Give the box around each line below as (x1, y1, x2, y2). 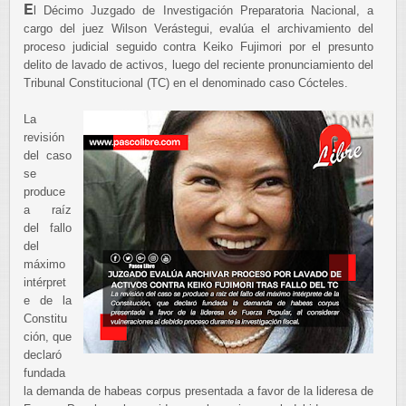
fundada (24, 366, 65, 380)
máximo (24, 257, 65, 271)
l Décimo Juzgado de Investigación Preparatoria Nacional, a (34, 4, 373, 17)
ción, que (24, 330, 72, 343)
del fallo (24, 221, 72, 235)
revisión (24, 130, 64, 144)
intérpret (24, 275, 66, 289)
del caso (24, 149, 72, 162)
